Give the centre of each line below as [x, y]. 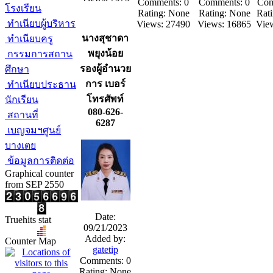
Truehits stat [28, 220]
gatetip [105, 250]
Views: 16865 [225, 24]
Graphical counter [39, 173]
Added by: [105, 239]
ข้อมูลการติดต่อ [40, 161]
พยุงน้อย [105, 53]
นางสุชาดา [105, 38]
